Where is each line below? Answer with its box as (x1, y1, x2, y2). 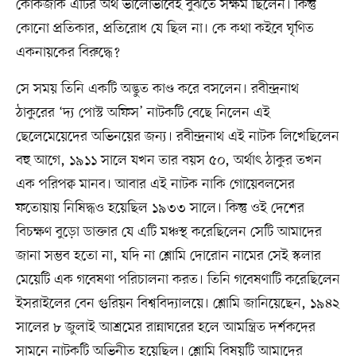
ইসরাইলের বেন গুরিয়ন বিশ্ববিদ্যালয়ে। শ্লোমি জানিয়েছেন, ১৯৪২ (15, 294, 339, 314)
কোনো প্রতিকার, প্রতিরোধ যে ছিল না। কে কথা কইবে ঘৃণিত (15, 19, 314, 39)
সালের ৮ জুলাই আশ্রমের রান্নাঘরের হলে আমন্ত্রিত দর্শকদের (15, 318, 315, 338)
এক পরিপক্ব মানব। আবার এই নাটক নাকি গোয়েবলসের (15, 175, 295, 195)
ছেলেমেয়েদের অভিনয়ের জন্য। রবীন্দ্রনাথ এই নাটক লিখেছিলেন (15, 127, 339, 147)
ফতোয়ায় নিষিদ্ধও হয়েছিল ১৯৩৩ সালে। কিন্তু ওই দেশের (15, 199, 304, 219)
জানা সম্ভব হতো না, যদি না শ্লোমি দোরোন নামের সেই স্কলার (15, 246, 321, 266)
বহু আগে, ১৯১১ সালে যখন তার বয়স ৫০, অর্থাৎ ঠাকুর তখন (15, 151, 322, 171)
